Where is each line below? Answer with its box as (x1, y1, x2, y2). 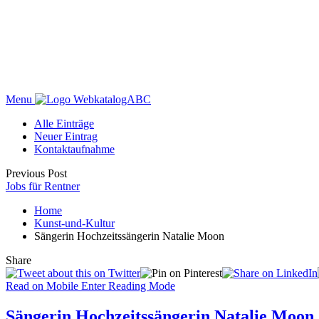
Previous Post (6, 167, 67, 180)
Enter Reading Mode (81, 280, 175, 293)
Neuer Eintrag (34, 130, 98, 143)
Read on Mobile (6, 280, 78, 293)
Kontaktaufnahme (34, 143, 115, 156)
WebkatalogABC (73, 93, 151, 106)
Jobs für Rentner (6, 180, 80, 193)
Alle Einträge (34, 117, 94, 130)
